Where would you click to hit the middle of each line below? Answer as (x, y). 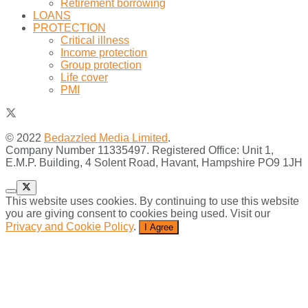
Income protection (104, 52)
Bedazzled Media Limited (106, 137)
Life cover (84, 77)
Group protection (101, 65)
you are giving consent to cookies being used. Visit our (138, 214)
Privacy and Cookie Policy (69, 227)
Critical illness (95, 40)
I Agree (159, 228)
